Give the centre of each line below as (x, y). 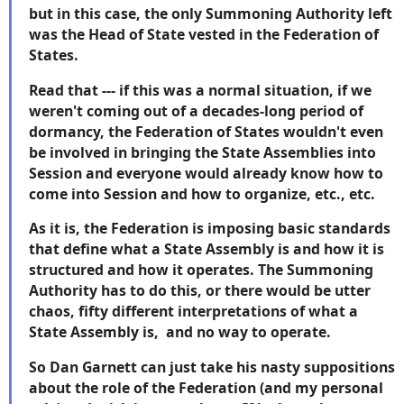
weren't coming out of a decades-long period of (196, 110)
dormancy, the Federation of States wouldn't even (206, 131)
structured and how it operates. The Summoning (201, 270)
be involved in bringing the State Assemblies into (202, 152)
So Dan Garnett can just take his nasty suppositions (212, 367)
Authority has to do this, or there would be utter (200, 291)
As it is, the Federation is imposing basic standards (210, 229)
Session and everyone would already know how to (206, 173)
